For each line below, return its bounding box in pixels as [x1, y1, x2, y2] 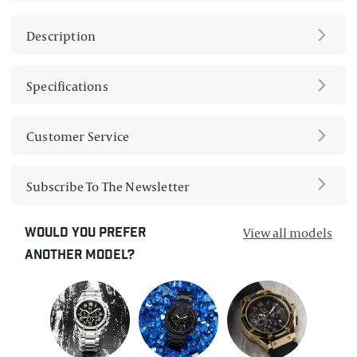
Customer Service [26, 127, 130, 146]
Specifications [26, 77, 108, 96]
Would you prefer [25, 225, 146, 244]
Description [26, 27, 96, 45]
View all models [243, 224, 332, 242]
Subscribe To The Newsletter [26, 178, 190, 196]
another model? [25, 247, 135, 266]
